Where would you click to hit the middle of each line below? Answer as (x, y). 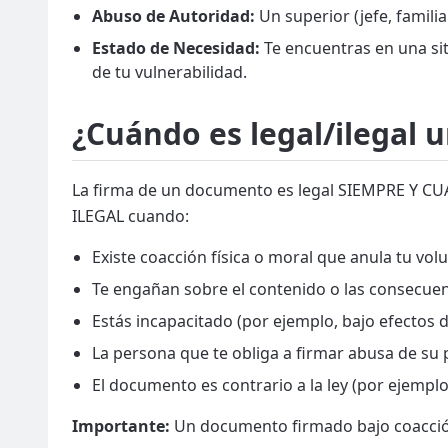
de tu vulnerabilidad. (169, 72)
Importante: (121, 426)
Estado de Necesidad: (176, 48)
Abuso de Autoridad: (173, 16)
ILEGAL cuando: (130, 216)
